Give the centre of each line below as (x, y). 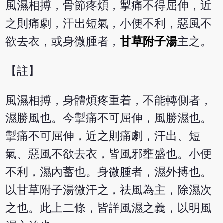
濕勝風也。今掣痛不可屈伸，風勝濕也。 (109, 118)
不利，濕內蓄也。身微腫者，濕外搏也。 (109, 172)
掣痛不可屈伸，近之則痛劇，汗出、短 (103, 136)
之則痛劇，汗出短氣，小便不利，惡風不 (109, 24)
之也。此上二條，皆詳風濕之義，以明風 (109, 208)
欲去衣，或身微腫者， (63, 42)
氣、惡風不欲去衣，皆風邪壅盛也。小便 (109, 154)
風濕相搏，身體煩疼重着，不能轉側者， (109, 101)
